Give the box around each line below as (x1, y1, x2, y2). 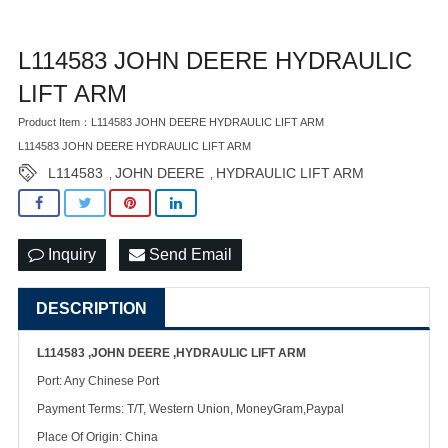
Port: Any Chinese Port (37, 373, 159, 388)
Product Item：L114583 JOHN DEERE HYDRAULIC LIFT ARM (18, 116, 324, 128)
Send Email (145, 245, 232, 263)
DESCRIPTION (36, 299, 147, 317)
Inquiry (44, 245, 96, 263)
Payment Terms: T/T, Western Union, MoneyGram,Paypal (37, 401, 344, 416)
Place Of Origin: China (37, 429, 158, 444)
